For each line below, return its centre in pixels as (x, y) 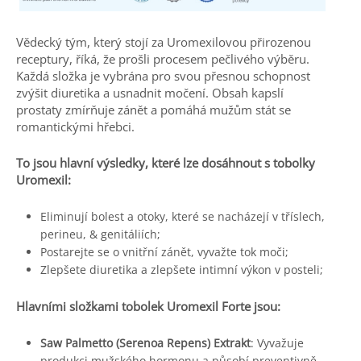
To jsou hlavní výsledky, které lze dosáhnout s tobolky (166, 163)
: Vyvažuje (277, 343)
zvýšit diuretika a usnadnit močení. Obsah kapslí (150, 93)
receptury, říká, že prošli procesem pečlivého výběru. (163, 59)
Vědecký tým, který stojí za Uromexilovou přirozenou (164, 42)
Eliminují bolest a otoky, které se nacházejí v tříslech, (183, 217)
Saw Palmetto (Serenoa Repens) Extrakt (145, 343)
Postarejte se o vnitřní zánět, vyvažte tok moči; (164, 252)
